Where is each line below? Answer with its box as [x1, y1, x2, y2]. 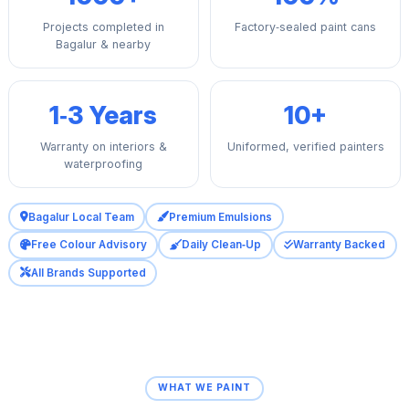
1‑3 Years [49, 100, 158, 131]
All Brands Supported [30, 266, 146, 279]
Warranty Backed [293, 238, 386, 252]
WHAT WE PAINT [158, 382, 251, 394]
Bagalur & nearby [56, 37, 152, 52]
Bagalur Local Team [27, 210, 134, 224]
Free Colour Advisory [30, 238, 147, 252]
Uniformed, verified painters [226, 140, 384, 154]
